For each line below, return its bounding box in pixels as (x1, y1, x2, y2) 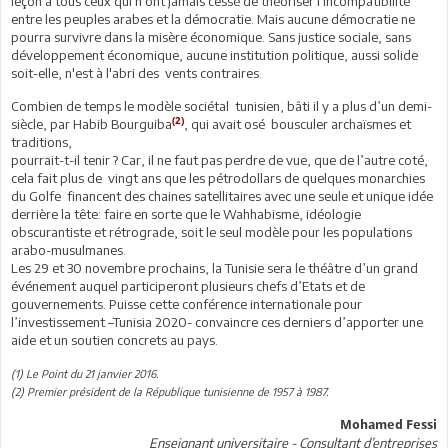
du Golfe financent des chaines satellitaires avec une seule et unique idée (11, 187, 433, 204)
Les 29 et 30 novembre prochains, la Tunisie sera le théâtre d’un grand (11, 259, 418, 276)
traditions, (11, 133, 72, 150)
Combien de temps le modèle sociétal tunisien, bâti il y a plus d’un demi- (11, 97, 432, 114)
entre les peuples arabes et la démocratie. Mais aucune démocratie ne (11, 10, 415, 27)
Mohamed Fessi (340, 416, 437, 432)
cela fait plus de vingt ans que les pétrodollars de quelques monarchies (11, 169, 425, 186)
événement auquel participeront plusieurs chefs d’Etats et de (11, 277, 365, 294)
